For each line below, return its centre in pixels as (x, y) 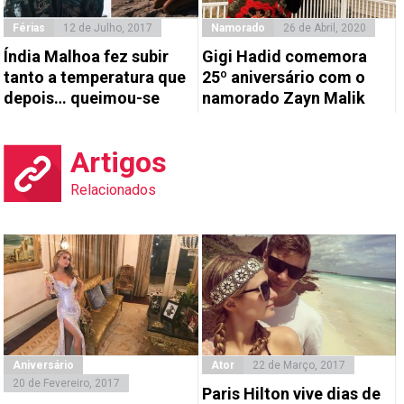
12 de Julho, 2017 (108, 28)
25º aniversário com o (283, 77)
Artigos (119, 162)
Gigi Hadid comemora (284, 56)
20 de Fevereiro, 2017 (67, 384)
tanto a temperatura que (95, 77)
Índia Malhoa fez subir (87, 56)
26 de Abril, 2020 (324, 28)
